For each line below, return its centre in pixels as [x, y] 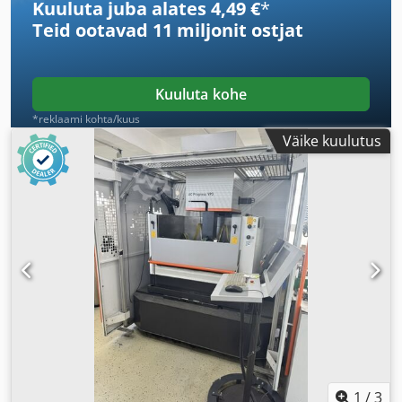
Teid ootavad [92, 31]
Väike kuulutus [332, 141]
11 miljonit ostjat [228, 31]
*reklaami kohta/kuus [86, 119]
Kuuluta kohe [201, 95]
